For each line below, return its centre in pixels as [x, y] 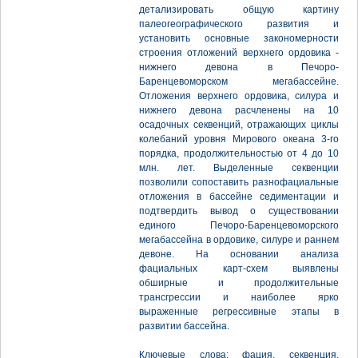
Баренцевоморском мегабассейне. [239, 82]
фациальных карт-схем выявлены [239, 268]
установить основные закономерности [239, 38]
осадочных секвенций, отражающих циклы [239, 125]
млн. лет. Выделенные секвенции [239, 168]
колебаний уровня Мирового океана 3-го [239, 139]
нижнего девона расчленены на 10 [239, 110]
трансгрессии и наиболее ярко [239, 297]
